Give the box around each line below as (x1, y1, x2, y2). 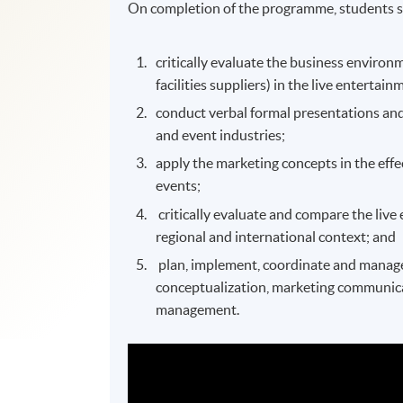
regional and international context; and (156, 228, 397, 245)
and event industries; (156, 126, 286, 143)
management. (156, 301, 240, 318)
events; (156, 177, 201, 194)
